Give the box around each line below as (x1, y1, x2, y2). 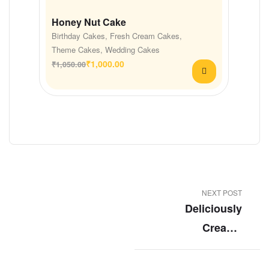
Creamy (202, 219, 242, 235)
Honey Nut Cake (52, 15, 126, 29)
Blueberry (192, 238, 242, 255)
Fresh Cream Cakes (110, 30, 180, 42)
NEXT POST (202, 187, 242, 198)
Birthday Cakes (52, 30, 105, 42)
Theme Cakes (52, 44, 100, 56)
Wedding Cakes (105, 44, 160, 56)
